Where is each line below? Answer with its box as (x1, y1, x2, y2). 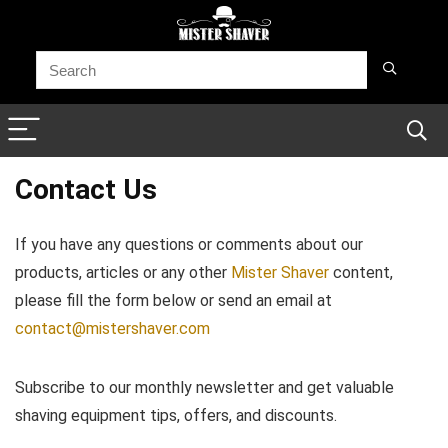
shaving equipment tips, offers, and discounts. (15, 406, 337, 425)
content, (329, 263, 393, 282)
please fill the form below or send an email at (15, 291, 332, 310)
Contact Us (15, 173, 157, 206)
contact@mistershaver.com (15, 319, 210, 338)
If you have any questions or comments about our (15, 235, 363, 254)
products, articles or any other (15, 263, 231, 282)
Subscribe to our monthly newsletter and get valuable (15, 378, 394, 397)
